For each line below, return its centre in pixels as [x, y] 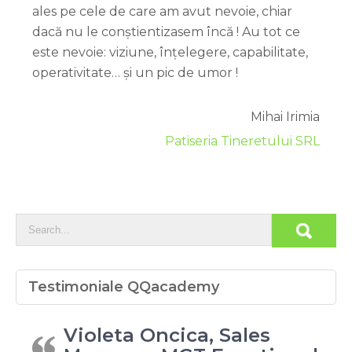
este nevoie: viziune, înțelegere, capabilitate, [170, 52]
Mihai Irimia [285, 116]
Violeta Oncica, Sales [167, 335]
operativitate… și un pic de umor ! [135, 72]
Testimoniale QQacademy [124, 286]
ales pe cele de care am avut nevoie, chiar [162, 11]
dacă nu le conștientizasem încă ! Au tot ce [166, 31]
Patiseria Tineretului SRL [242, 141]
